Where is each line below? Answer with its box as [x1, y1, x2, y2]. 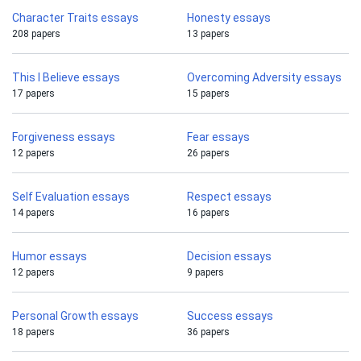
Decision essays [187, 250, 272, 263]
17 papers [12, 88, 55, 100]
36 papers [187, 326, 230, 338]
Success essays [187, 309, 273, 323]
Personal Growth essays [12, 309, 139, 323]
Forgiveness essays [12, 131, 115, 144]
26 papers [187, 147, 230, 160]
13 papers [187, 28, 230, 40]
